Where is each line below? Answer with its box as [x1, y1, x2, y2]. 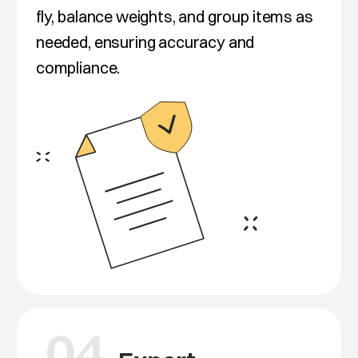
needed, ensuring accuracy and [35, 31, 255, 52]
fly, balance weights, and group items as [35, 6, 313, 26]
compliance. [35, 57, 121, 78]
